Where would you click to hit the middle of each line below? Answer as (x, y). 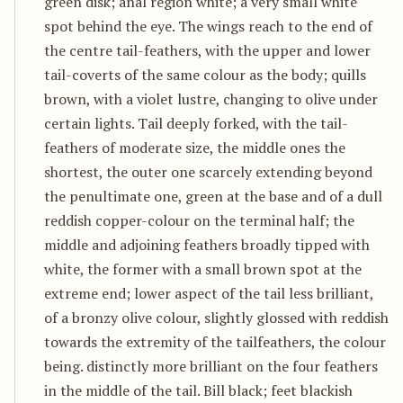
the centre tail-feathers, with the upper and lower (207, 50)
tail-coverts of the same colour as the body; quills (205, 74)
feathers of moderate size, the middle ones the (195, 147)
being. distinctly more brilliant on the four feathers (211, 366)
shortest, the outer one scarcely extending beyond (208, 171)
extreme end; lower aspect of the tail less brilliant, (209, 293)
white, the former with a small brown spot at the (203, 269)
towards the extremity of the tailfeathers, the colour (215, 341)
